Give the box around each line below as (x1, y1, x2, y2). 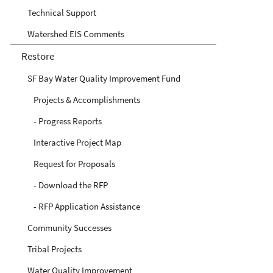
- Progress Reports (33, 115, 102, 127)
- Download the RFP (33, 179, 108, 191)
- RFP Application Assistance (33, 200, 140, 212)
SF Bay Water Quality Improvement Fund (27, 72, 180, 84)
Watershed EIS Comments (27, 27, 124, 40)
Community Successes (27, 221, 112, 233)
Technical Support (27, 6, 96, 18)
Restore (21, 49, 54, 63)
